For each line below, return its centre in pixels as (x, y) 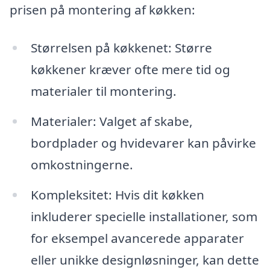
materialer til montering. (103, 91)
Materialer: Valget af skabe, (111, 121)
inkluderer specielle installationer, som (144, 217)
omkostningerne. (82, 165)
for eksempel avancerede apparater (137, 238)
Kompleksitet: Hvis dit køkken (117, 195)
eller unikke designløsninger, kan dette (145, 260)
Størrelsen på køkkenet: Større (121, 48)
